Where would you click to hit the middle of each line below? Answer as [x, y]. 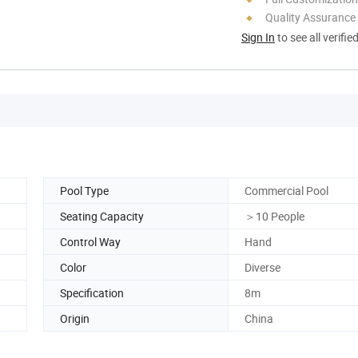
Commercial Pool [286, 190]
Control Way [90, 241]
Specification [92, 292]
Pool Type [84, 190]
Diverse [263, 267]
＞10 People [274, 216]
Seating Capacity [102, 216]
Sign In [258, 37]
